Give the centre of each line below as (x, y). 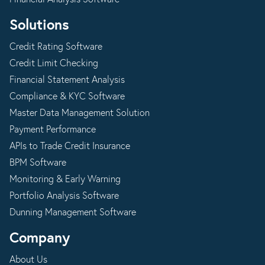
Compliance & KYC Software (67, 96)
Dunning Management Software (73, 212)
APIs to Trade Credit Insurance (70, 146)
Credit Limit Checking (54, 63)
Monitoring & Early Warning (65, 179)
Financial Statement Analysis (67, 80)
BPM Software (38, 163)
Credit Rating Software (56, 47)
